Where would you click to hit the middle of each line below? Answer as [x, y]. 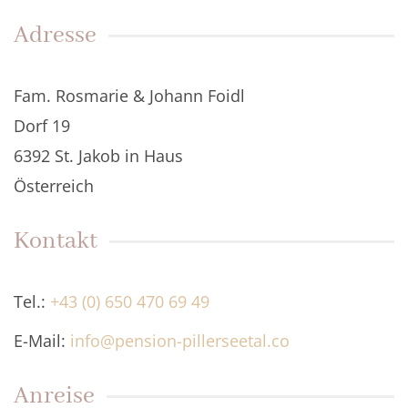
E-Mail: [42, 341]
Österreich [54, 186]
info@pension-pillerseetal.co [180, 341]
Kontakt [56, 242]
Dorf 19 [42, 126]
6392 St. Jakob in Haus [98, 156]
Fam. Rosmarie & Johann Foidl [129, 96]
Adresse [55, 36]
